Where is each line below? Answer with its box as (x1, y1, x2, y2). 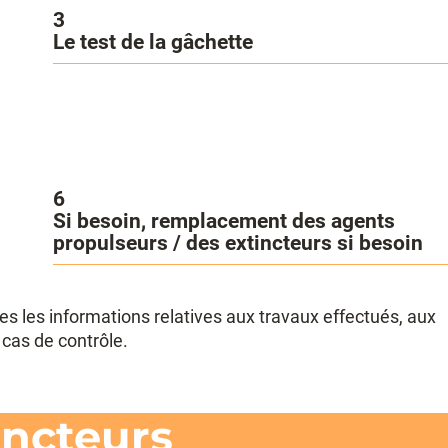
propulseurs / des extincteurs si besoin (53, 231, 424, 256)
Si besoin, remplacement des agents (53, 209, 396, 234)
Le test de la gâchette (53, 29, 254, 54)
